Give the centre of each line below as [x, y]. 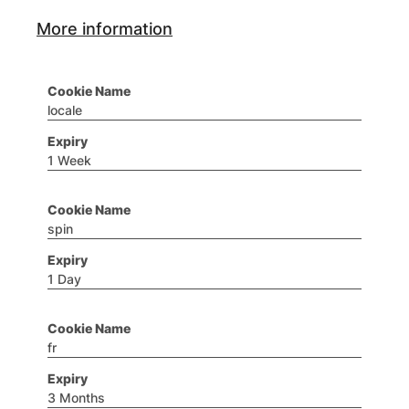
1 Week [69, 160]
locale [65, 110]
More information [105, 29]
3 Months [76, 398]
